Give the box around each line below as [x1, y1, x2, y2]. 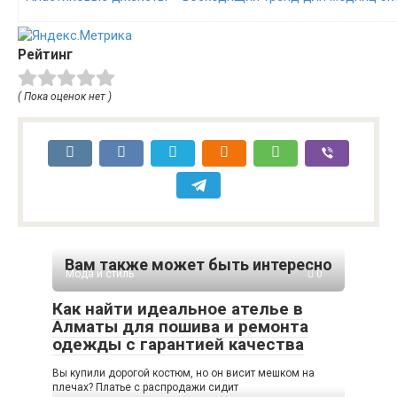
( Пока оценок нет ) [18, 90, 112, 103]
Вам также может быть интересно [65, 254, 332, 274]
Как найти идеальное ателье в [52, 298, 303, 319]
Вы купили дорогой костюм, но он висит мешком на [52, 366, 315, 379]
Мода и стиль [66, 267, 134, 280]
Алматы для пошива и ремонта [52, 315, 308, 337]
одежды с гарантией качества [52, 333, 304, 354]
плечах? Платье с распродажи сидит [52, 380, 238, 393]
